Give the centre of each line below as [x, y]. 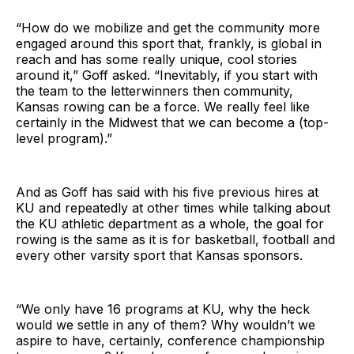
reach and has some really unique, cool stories [156, 60]
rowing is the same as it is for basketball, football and [175, 240]
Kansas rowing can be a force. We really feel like [163, 107]
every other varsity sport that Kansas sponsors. [159, 256]
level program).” [64, 139]
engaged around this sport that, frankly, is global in [169, 44]
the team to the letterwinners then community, [154, 91]
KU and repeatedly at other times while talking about [173, 208]
